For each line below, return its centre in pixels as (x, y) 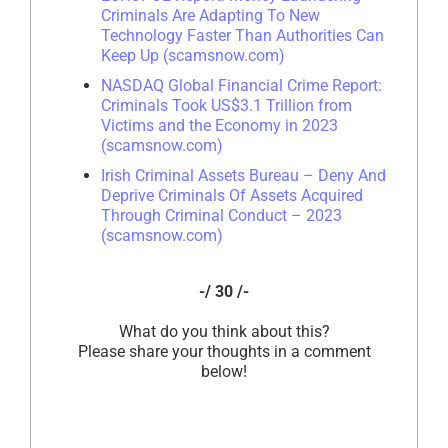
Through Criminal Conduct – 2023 (221, 215)
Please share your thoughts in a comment (224, 351)
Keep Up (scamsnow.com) (193, 55)
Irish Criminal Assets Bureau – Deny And (243, 175)
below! (224, 371)
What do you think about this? (224, 331)
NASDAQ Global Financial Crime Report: (241, 85)
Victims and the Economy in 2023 (219, 125)
